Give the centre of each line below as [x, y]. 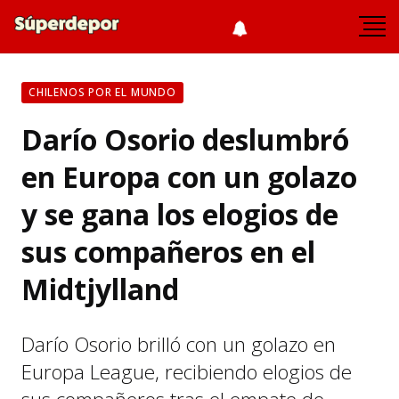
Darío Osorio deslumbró [185, 139]
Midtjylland [100, 289]
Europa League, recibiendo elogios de [187, 372]
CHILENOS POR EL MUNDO [102, 92]
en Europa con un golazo [189, 177]
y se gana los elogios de [180, 214]
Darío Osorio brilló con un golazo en [179, 344]
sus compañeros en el [168, 252]
